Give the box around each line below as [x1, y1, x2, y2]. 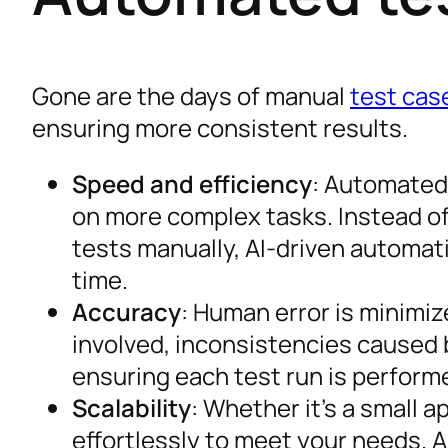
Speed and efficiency [72, 166, 312, 200]
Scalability [72, 390, 191, 424]
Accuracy [72, 294, 181, 328]
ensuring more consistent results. [32, 110, 408, 144]
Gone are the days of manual [32, 78, 350, 112]
